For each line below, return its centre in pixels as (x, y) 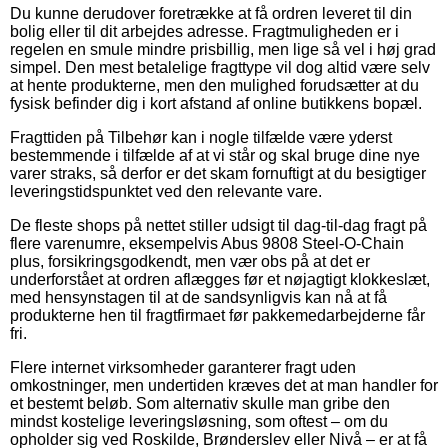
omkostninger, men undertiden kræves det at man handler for (224, 385)
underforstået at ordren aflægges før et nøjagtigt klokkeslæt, (220, 279)
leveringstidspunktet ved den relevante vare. (166, 191)
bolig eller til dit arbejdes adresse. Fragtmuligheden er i (204, 31)
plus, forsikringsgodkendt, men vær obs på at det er (190, 261)
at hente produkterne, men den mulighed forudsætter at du (214, 85)
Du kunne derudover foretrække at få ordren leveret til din (211, 13)
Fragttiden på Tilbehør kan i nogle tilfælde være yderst (201, 137)
